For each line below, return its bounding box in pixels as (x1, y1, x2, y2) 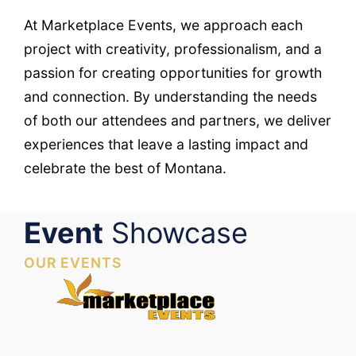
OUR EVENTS (24, 254, 122, 272)
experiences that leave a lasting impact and (24, 136, 308, 153)
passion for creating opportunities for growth (24, 64, 322, 82)
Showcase (103, 215, 248, 251)
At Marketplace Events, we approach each (24, 17, 303, 34)
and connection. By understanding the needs (24, 88, 317, 106)
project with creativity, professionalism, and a (24, 41, 322, 58)
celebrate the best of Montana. (24, 160, 226, 177)
